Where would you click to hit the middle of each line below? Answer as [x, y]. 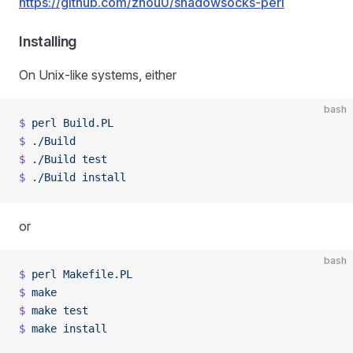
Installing [48, 41]
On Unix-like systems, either [98, 75]
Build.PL [85, 123]
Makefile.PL [95, 274]
